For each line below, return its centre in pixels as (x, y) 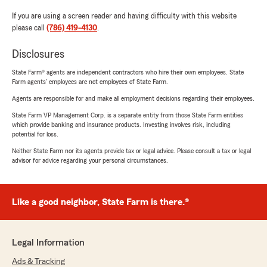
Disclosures (38, 54)
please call (29, 28)
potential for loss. (35, 134)
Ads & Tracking (38, 261)
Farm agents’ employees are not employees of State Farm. (90, 81)
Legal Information (48, 242)
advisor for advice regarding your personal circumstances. (90, 160)
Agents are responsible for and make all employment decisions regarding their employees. (133, 98)
